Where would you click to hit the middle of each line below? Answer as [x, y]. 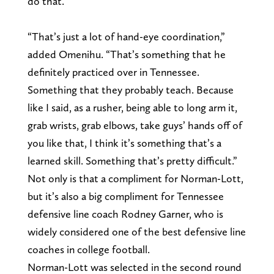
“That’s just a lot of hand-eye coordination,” [126, 37]
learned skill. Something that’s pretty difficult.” [133, 161]
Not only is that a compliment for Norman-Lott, [135, 179]
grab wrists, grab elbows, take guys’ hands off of [135, 125]
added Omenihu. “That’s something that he [126, 54]
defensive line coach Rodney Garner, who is [125, 214]
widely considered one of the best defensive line [136, 232]
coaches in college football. [88, 250]
